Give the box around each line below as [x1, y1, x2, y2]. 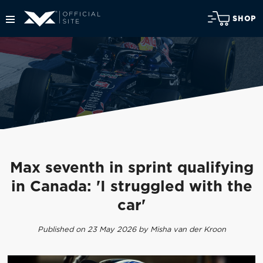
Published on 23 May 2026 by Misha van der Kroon [37, 225, 226, 234]
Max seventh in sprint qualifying [9, 161, 254, 176]
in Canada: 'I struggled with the [11, 180, 252, 195]
